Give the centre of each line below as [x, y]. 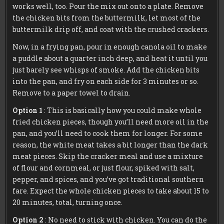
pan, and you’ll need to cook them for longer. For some [108, 133]
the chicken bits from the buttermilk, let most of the [107, 17]
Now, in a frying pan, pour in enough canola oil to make [110, 46]
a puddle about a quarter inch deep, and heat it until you [110, 58]
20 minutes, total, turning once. [68, 202]
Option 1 [28, 110]
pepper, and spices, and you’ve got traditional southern [108, 179]
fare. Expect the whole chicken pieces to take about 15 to [111, 190]
